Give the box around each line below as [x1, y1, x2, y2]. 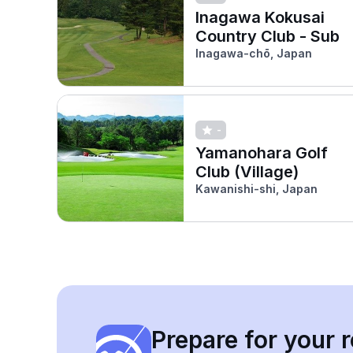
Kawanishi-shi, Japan [195, 181, 318, 195]
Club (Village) [195, 162, 299, 181]
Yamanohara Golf [195, 143, 328, 162]
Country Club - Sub [195, 26, 340, 46]
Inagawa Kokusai [195, 7, 325, 27]
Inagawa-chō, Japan [195, 46, 312, 60]
